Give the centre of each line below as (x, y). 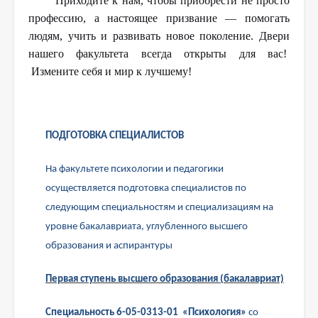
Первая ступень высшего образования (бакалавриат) (165, 280)
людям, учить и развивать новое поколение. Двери (159, 36)
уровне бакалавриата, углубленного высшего (147, 227)
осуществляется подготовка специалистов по (146, 189)
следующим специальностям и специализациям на (159, 208)
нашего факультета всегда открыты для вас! (159, 54)
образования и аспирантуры (109, 246)
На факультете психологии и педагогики (135, 170)
